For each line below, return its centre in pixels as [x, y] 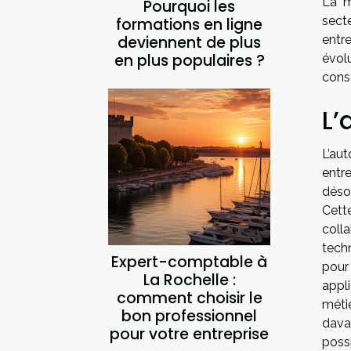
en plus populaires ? [189, 60]
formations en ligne [189, 24]
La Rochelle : [189, 280]
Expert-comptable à [189, 262]
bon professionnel [189, 316]
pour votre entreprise [189, 334]
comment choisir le [189, 298]
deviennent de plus [189, 42]
